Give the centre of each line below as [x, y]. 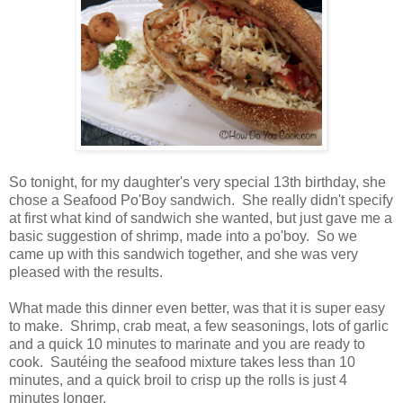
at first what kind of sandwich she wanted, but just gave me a [201, 219]
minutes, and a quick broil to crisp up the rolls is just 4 [178, 381]
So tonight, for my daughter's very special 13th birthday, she [197, 183]
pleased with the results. [86, 273]
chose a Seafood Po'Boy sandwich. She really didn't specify [201, 201]
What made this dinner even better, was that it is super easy [197, 309]
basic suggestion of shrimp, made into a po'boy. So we [183, 237]
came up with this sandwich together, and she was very [184, 255]
